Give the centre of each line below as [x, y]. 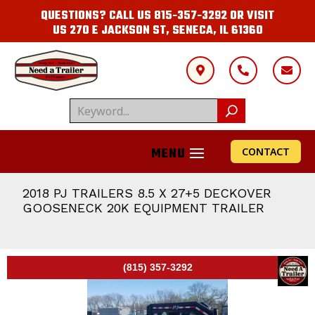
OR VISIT [251, 16]
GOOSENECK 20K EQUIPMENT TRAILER [143, 208]
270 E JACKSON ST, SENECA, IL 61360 [166, 31]
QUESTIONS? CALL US [97, 16]
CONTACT [265, 152]
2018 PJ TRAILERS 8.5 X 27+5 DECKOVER [147, 193]
